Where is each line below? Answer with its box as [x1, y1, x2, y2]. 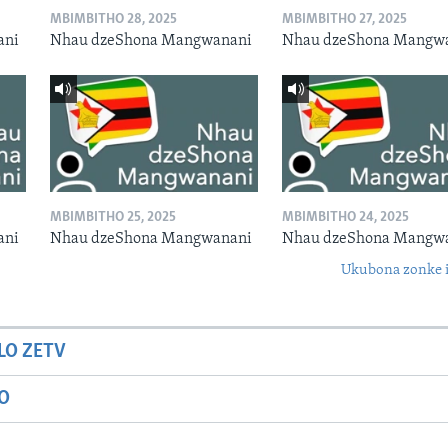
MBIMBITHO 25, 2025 [49, 210, 176, 226]
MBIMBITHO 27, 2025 [281, 11, 407, 27]
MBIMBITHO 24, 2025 [281, 210, 409, 226]
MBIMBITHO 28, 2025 [49, 11, 177, 27]
